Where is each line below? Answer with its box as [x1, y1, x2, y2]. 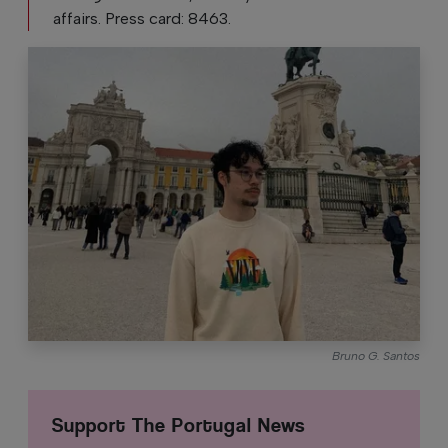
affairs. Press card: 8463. [53, 8, 235, 28]
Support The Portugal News [52, 413, 305, 437]
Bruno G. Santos [332, 347, 420, 363]
